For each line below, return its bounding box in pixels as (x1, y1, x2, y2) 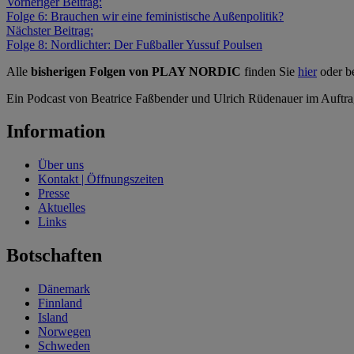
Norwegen (38, 325, 91, 339)
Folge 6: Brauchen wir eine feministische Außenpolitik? (6, 9, 284, 23)
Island (38, 311, 68, 325)
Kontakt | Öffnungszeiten (38, 172, 164, 186)
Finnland (38, 296, 82, 311)
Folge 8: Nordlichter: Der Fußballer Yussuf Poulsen (6, 37, 262, 51)
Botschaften (6, 245, 102, 266)
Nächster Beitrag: (6, 23, 93, 37)
